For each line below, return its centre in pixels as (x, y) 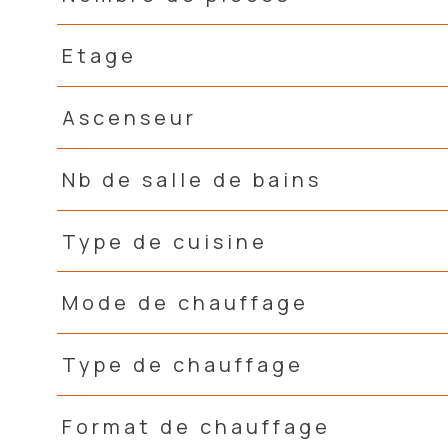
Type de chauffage (182, 365)
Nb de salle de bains (191, 179)
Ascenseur (129, 118)
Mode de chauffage (185, 303)
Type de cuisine (164, 241)
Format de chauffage (196, 426)
